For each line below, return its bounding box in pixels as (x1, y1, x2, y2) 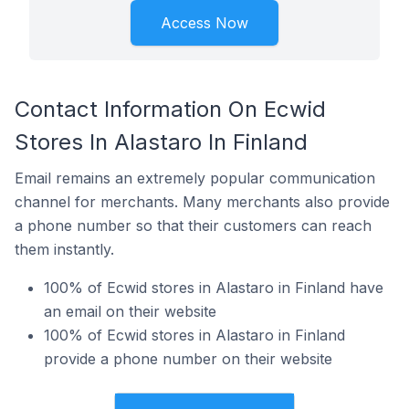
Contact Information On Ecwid (15, 96, 326, 122)
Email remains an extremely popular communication (15, 169, 375, 187)
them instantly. (15, 240, 114, 258)
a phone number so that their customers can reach (15, 216, 372, 235)
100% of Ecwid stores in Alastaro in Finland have (44, 278, 383, 297)
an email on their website (44, 302, 216, 320)
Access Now (161, 14, 248, 32)
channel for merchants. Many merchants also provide (15, 193, 390, 211)
